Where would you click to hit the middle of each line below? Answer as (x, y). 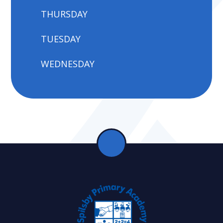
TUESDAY (61, 39)
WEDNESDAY (68, 63)
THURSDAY (64, 14)
